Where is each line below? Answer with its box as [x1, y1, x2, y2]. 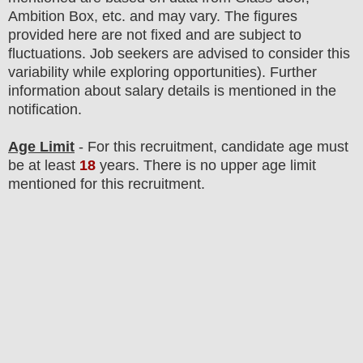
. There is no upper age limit [135, 156, 316, 173]
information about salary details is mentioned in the [8, 82, 336, 99]
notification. [8, 100, 82, 117]
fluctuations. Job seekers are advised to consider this [8, 45, 350, 62]
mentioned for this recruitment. [8, 175, 205, 192]
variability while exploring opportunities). [8, 63, 266, 80]
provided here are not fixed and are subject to [8, 26, 301, 43]
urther [279, 63, 317, 80]
